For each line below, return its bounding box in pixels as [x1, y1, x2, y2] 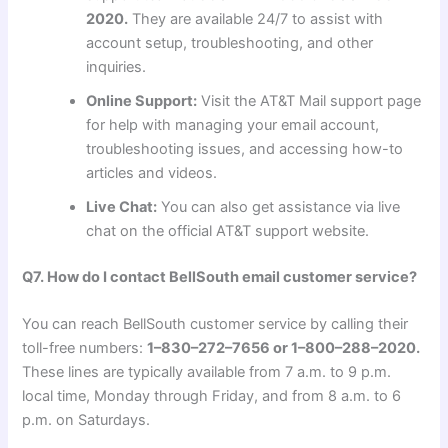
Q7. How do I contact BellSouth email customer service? [22, 268, 418, 287]
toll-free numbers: [22, 339, 148, 358]
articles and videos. [86, 164, 218, 183]
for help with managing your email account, [86, 116, 380, 135]
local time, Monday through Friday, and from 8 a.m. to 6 [22, 387, 402, 406]
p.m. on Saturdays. [22, 411, 151, 430]
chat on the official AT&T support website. [86, 222, 370, 241]
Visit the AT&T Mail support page [197, 92, 422, 111]
